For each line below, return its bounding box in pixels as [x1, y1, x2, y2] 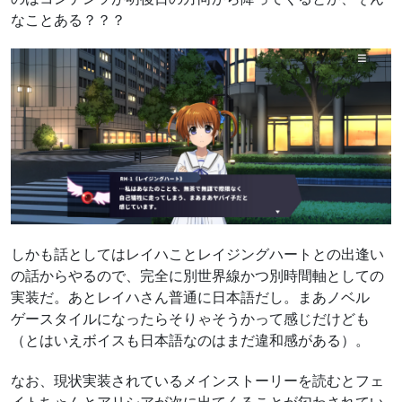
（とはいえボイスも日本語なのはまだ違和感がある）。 [11, 330, 370, 351]
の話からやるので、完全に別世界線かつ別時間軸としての [11, 266, 384, 286]
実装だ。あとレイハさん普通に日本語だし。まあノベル [11, 287, 370, 308]
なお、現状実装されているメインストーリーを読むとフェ [11, 370, 384, 390]
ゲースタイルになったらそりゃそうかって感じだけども [11, 309, 370, 329]
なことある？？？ [11, 9, 126, 30]
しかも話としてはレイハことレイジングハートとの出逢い [11, 244, 384, 265]
